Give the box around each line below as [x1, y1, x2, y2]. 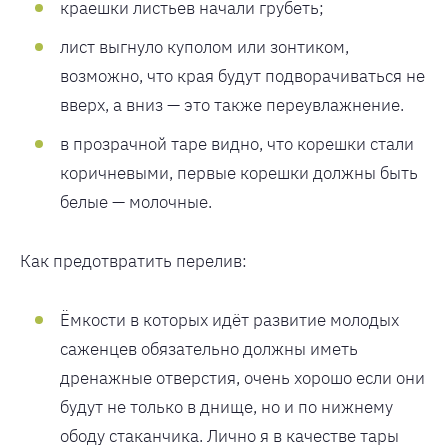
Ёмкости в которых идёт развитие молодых [60, 308, 399, 331]
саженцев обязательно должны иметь [60, 337, 358, 360]
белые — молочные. [60, 190, 212, 213]
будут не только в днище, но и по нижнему [60, 395, 393, 418]
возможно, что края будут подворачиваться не [60, 64, 425, 87]
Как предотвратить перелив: [20, 249, 247, 272]
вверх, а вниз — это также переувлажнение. [60, 93, 404, 116]
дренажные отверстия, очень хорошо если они [60, 366, 425, 389]
